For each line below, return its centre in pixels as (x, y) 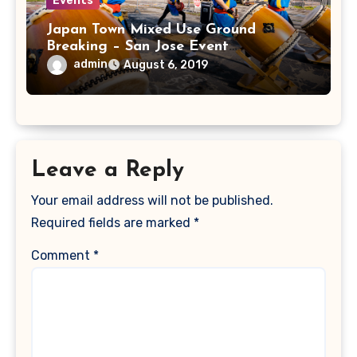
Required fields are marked (113, 222)
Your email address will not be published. (153, 200)
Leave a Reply (108, 170)
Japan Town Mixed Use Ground (151, 29)
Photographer (94, 63)
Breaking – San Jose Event (137, 46)
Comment (63, 255)
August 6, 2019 (165, 65)
